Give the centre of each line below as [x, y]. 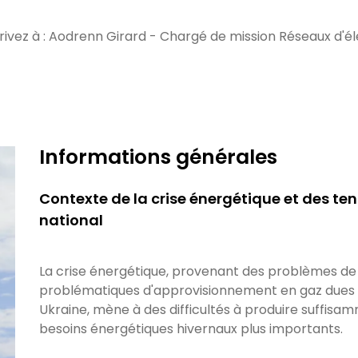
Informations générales [158, 157]
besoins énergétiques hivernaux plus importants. [191, 329]
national [71, 220]
